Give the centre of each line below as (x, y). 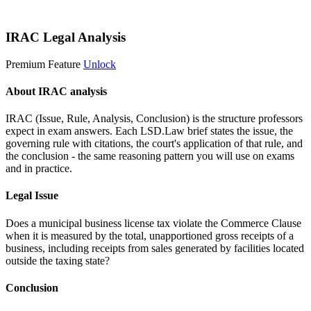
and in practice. (39, 169)
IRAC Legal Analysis (66, 37)
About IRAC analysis (56, 91)
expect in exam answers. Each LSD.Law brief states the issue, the (149, 131)
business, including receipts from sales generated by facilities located (155, 248)
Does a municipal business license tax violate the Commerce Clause (153, 223)
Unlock (100, 64)
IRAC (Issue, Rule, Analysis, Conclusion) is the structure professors (154, 119)
